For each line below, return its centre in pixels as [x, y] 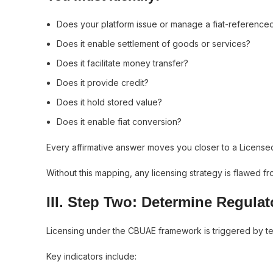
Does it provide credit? [103, 83]
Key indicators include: [91, 256]
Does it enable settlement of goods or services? [154, 44]
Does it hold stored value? [109, 102]
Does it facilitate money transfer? [122, 63]
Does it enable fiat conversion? [119, 122]
